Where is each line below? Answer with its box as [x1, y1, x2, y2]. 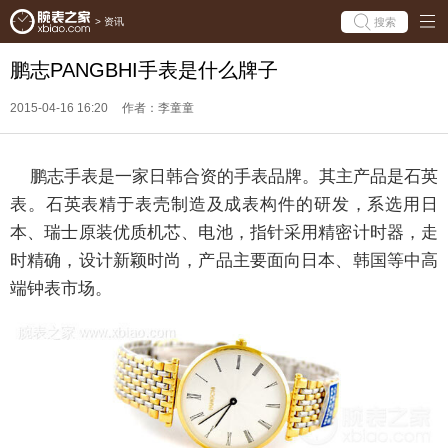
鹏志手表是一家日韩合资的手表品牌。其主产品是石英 [10, 167, 438, 186]
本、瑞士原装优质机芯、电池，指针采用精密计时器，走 [10, 223, 438, 242]
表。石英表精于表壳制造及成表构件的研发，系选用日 [10, 195, 438, 214]
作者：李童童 [122, 101, 194, 115]
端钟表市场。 [10, 279, 112, 298]
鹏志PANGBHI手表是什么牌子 [10, 59, 278, 81]
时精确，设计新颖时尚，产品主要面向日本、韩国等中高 [10, 251, 438, 270]
